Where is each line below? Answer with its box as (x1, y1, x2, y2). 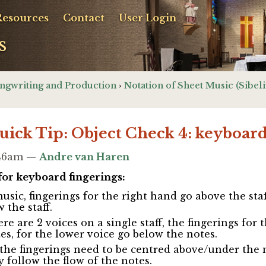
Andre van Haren (39, 151, 129, 163)
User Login (119, 12, 176, 24)
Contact (63, 12, 104, 24)
